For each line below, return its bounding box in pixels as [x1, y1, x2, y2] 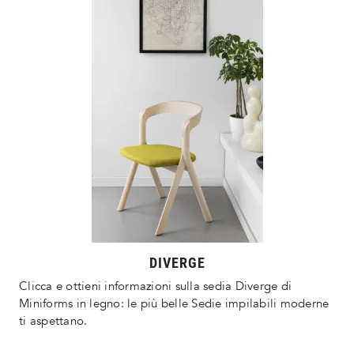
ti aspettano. [19, 313, 88, 330]
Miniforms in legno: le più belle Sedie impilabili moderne [19, 296, 330, 312]
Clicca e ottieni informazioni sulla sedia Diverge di [19, 278, 292, 295]
